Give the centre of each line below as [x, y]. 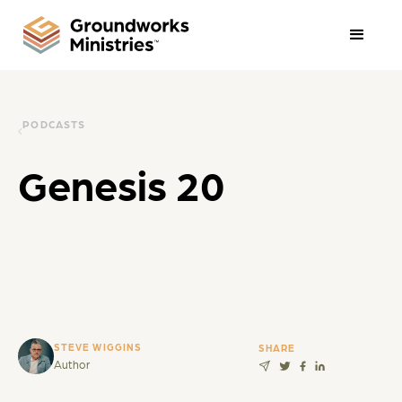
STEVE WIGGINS [98, 346]
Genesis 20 [122, 183]
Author [71, 363]
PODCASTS [54, 123]
